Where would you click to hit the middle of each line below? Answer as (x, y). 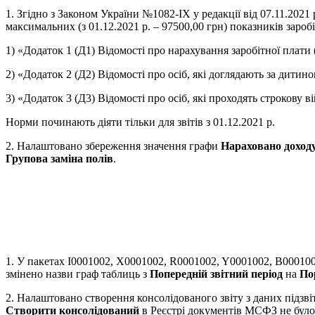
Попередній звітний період (216, 274)
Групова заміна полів (59, 159)
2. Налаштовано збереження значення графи (113, 146)
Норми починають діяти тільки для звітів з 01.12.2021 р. (140, 122)
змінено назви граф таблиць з (78, 274)
